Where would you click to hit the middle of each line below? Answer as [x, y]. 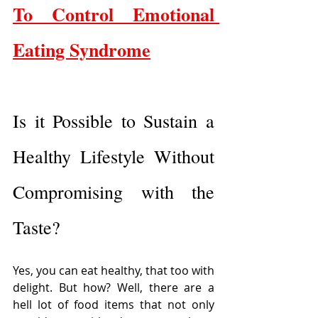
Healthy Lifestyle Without [114, 157]
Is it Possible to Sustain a [114, 121]
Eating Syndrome [82, 50]
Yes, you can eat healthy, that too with [114, 271]
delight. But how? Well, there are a [114, 288]
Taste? [37, 227]
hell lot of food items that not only [114, 305]
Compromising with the [114, 192]
